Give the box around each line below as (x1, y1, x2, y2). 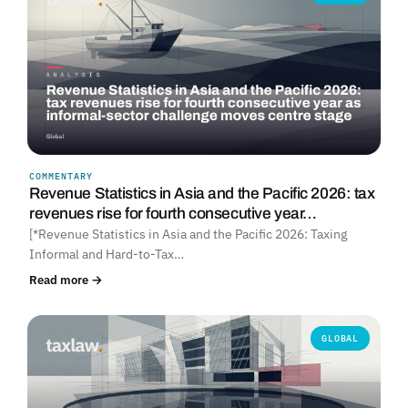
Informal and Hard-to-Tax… (29, 245, 184, 262)
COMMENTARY (29, 169, 93, 182)
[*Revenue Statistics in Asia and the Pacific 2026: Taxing (29, 225, 347, 242)
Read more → (29, 270, 103, 288)
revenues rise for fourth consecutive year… (29, 204, 317, 222)
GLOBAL (321, 331, 359, 344)
